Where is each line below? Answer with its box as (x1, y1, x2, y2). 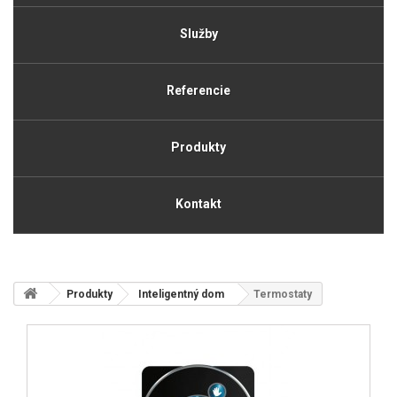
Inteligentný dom (138, 288, 224, 300)
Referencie (167, 83, 230, 97)
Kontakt (175, 197, 222, 211)
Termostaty (253, 288, 312, 300)
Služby (179, 27, 218, 41)
